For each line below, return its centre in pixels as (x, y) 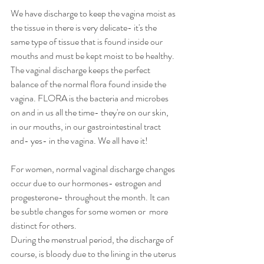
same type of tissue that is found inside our (88, 41)
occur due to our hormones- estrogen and (87, 183)
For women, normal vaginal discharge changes (94, 169)
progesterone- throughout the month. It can (91, 197)
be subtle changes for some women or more (90, 211)
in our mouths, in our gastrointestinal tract (87, 126)
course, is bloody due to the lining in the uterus (94, 253)
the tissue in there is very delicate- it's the (85, 27)
